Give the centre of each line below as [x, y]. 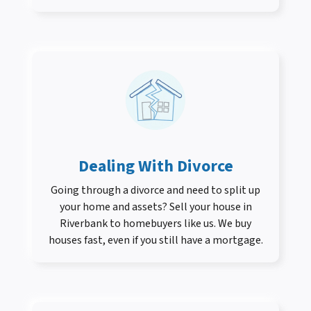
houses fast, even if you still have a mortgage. [155, 241]
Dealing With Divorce [155, 167]
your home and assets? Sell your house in [155, 207]
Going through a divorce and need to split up [155, 191]
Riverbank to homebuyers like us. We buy [155, 224]
